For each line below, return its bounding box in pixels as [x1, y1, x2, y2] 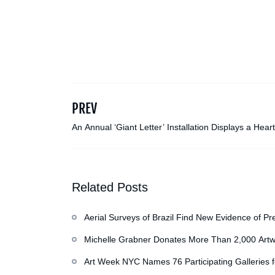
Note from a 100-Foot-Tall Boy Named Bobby [72, 134, 247, 145]
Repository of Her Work [84, 247, 175, 257]
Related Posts [72, 180, 148, 194]
